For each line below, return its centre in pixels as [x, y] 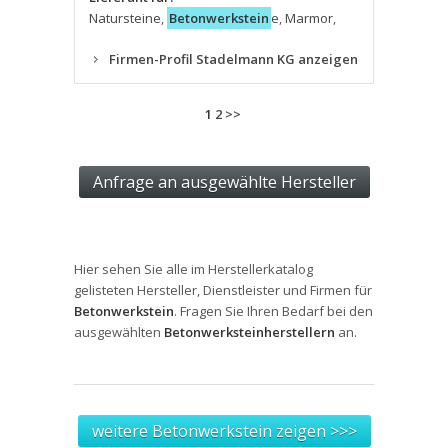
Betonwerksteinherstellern [249, 332]
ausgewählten [119, 332]
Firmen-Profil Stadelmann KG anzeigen [233, 59]
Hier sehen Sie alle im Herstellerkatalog [193, 269]
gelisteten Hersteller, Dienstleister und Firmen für [223, 290]
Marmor [309, 18]
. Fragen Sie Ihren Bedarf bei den [273, 311]
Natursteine [125, 18]
